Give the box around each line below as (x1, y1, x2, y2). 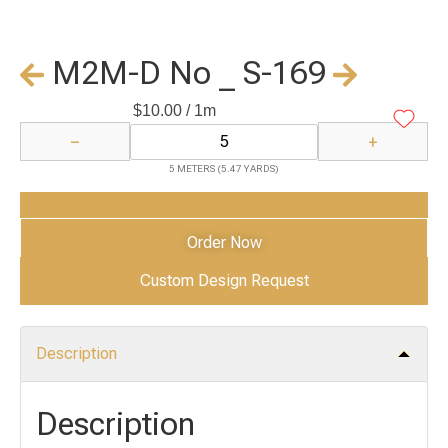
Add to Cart (184, 211, 264, 231)
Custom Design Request (139, 270, 309, 290)
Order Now (186, 233, 262, 253)
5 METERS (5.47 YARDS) (169, 163, 279, 175)
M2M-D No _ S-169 (51, 54, 326, 93)
